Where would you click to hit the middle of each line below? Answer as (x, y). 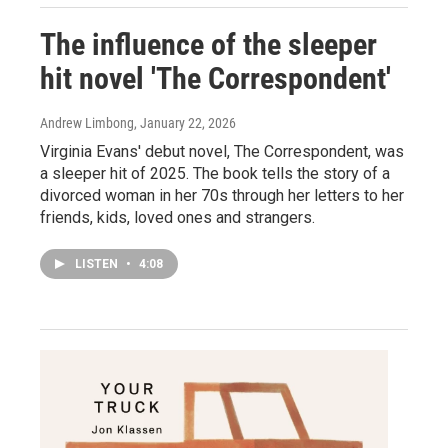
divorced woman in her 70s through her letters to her (222, 195)
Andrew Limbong (87, 122)
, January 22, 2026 (185, 122)
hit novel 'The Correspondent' (215, 78)
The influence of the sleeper (208, 44)
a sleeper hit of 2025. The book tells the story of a (215, 173)
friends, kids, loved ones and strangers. (177, 217)
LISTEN (98, 263)
